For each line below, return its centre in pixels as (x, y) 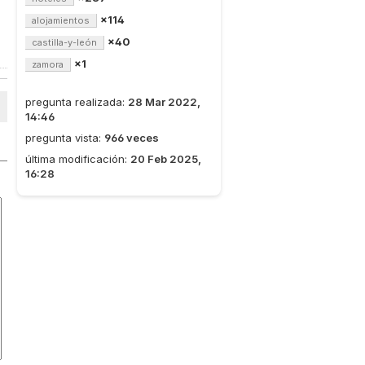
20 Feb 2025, (166, 159)
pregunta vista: (65, 138)
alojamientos (61, 20)
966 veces (132, 138)
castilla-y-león (64, 42)
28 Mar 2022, (164, 102)
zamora (48, 64)
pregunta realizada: (77, 102)
